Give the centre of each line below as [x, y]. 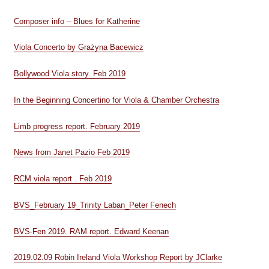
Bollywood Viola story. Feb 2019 [69, 74]
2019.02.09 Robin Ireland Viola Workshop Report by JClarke [118, 258]
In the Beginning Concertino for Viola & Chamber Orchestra [116, 100]
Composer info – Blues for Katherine [77, 21]
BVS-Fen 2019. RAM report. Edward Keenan [91, 231]
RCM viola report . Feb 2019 [62, 179]
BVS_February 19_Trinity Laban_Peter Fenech [95, 205]
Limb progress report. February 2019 [77, 126]
